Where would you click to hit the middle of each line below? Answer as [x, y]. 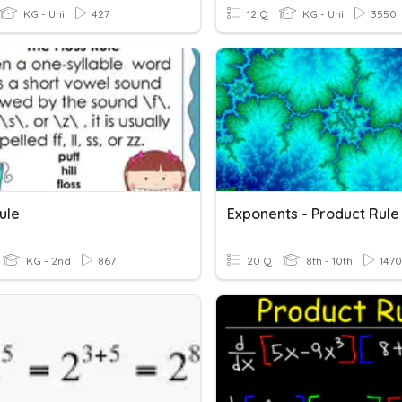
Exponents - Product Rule [313, 214]
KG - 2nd [47, 261]
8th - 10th [328, 261]
